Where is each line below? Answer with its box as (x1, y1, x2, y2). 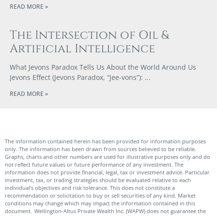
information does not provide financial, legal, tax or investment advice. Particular (5, 168, 210, 176)
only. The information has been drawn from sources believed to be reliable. (5, 145, 196, 153)
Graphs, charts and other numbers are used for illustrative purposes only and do (5, 153, 210, 160)
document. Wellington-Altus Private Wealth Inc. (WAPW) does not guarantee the (5, 207, 206, 215)
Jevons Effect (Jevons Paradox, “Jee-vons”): (10, 72, 143, 82)
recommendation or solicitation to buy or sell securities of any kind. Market (5, 191, 196, 199)
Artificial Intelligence (10, 41, 155, 57)
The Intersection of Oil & (10, 27, 169, 43)
